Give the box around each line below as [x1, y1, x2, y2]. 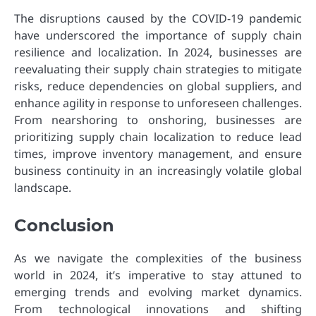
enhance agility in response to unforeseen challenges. [14, 95, 302, 111]
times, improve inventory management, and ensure [14, 146, 302, 162]
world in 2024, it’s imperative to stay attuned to [14, 267, 302, 284]
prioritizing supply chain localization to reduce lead [14, 129, 302, 145]
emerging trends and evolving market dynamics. [14, 284, 302, 300]
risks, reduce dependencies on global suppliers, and [14, 78, 302, 95]
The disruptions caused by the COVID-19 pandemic [14, 11, 302, 27]
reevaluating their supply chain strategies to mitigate [14, 61, 302, 78]
